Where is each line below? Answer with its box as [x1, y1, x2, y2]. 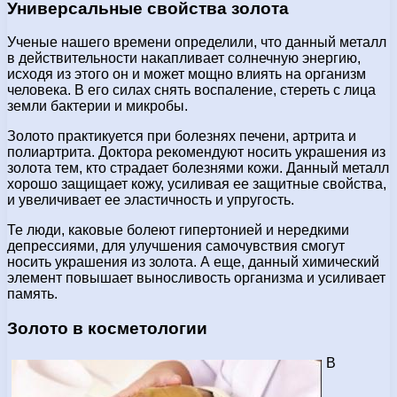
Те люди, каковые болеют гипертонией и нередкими [7, 222, 349, 238]
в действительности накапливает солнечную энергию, [7, 51, 361, 66]
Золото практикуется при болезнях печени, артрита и [7, 128, 356, 144]
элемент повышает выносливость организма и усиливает [7, 270, 385, 286]
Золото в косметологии [7, 318, 207, 338]
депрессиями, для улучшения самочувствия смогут [7, 238, 345, 254]
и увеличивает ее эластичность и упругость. [7, 192, 294, 208]
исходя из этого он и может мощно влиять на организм [7, 66, 366, 82]
